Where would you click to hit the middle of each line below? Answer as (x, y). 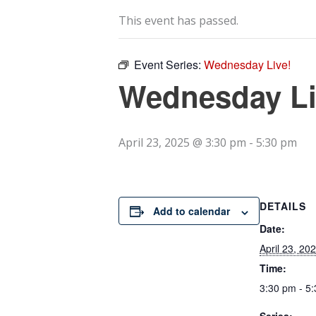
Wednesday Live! (247, 65)
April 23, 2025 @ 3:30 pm (182, 143)
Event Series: (169, 65)
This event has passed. (178, 21)
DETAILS (283, 206)
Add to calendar (192, 211)
